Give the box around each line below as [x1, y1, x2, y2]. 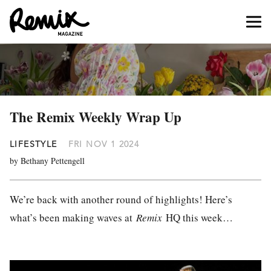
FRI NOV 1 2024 [68, 139, 140, 149]
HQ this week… [162, 211, 233, 224]
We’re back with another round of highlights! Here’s [10, 192, 232, 206]
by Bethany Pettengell [10, 155, 85, 166]
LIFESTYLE [10, 139, 57, 149]
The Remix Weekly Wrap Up [10, 106, 181, 127]
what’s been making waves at [10, 211, 136, 224]
